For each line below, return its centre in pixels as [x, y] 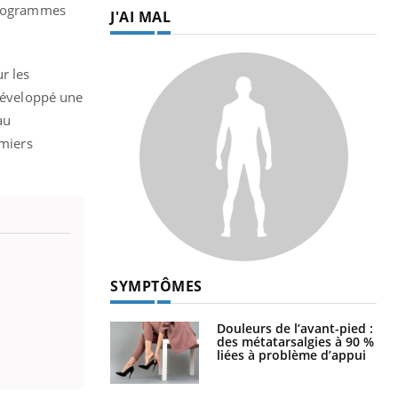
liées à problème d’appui [291, 354]
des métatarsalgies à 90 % [295, 341]
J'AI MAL [140, 16]
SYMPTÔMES [156, 286]
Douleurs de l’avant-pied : [295, 328]
